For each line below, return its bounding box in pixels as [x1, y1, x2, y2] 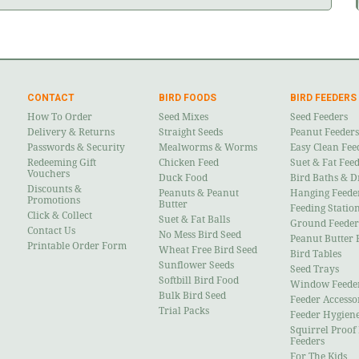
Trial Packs [159, 305, 209, 317]
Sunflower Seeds [159, 259, 234, 271]
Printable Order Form [27, 240, 127, 252]
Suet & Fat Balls [159, 213, 230, 225]
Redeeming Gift [27, 156, 96, 168]
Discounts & [27, 183, 82, 195]
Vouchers [27, 167, 70, 179]
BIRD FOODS [159, 91, 216, 103]
